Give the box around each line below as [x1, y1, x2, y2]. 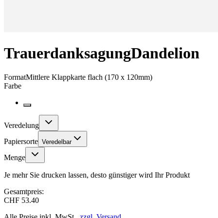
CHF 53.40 [4, 196, 39, 204]
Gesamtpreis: [4, 187, 44, 196]
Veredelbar [42, 138, 72, 145]
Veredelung [4, 121, 39, 129]
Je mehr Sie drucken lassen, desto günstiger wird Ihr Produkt [4, 170, 190, 179]
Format [4, 73, 26, 81]
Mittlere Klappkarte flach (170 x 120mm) [26, 73, 152, 81]
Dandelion [131, 44, 200, 62]
